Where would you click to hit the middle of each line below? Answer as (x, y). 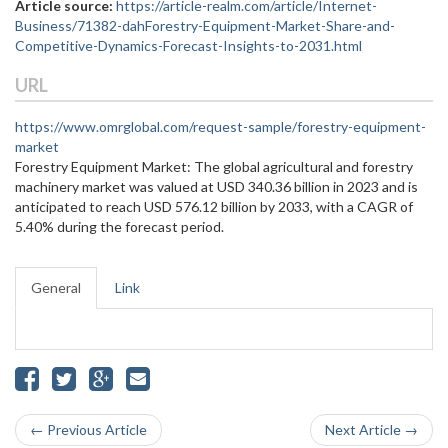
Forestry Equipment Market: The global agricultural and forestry (214, 166)
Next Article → (371, 429)
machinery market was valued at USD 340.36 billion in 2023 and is (216, 186)
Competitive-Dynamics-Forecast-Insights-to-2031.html (188, 45)
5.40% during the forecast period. (119, 226)
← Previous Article (88, 429)
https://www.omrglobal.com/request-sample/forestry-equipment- (220, 126)
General (56, 287)
